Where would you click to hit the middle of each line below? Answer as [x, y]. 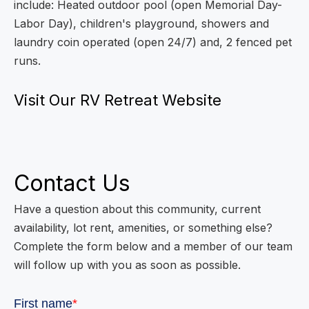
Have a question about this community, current [137, 209]
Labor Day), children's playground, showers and [141, 23]
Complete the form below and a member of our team [153, 246]
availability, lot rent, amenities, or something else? [143, 227]
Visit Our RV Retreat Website [118, 100]
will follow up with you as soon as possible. [127, 265]
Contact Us [72, 183]
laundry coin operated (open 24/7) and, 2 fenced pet [153, 42]
